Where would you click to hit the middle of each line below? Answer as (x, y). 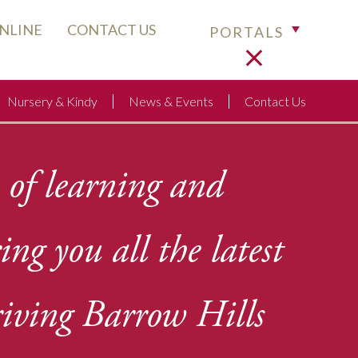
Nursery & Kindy (52, 101)
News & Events (171, 101)
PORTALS (247, 32)
